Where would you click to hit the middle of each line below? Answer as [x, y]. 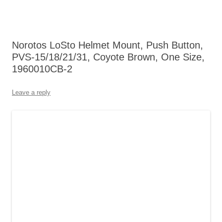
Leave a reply [31, 92]
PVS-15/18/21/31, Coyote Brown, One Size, [108, 57]
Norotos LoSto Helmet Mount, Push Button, [108, 45]
